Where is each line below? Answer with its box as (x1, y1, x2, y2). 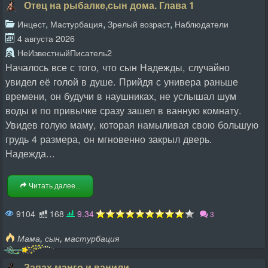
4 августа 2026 (17, 32, 75, 44)
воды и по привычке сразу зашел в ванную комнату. (5, 103, 242, 117)
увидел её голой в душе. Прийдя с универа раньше (5, 74, 238, 89)
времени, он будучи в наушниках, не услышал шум (5, 89, 236, 103)
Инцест (17, 17, 45, 30)
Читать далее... (27, 182, 81, 190)
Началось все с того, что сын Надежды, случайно (5, 60, 230, 74)
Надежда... (5, 146, 55, 160)
